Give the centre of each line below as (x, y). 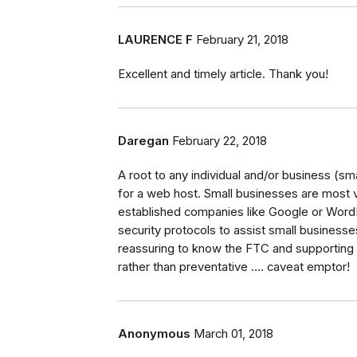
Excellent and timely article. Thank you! (223, 75)
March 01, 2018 (233, 334)
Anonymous (154, 334)
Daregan (143, 141)
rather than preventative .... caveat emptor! (234, 267)
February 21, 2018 (242, 40)
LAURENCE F (155, 40)
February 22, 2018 (220, 141)
